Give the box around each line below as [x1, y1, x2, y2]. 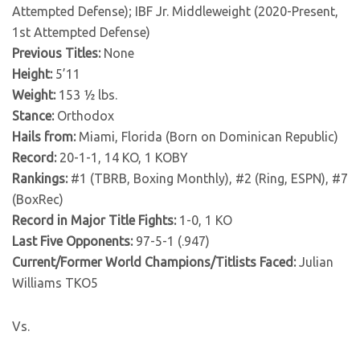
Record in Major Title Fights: [12, 213, 176, 227]
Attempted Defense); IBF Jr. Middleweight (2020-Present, [12, 4, 338, 18]
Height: [12, 67, 52, 81]
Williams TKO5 [12, 276, 98, 290]
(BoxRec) [12, 192, 63, 207]
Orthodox [54, 108, 114, 123]
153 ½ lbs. [55, 88, 117, 102]
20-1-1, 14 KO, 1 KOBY [56, 150, 188, 165]
